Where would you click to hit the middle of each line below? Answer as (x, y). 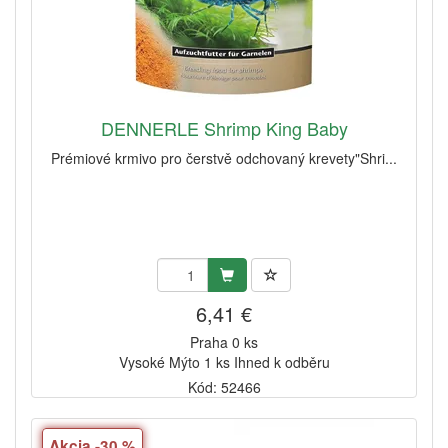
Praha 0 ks (224, 341)
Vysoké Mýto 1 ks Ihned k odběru (224, 361)
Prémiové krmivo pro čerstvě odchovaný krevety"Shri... (224, 157)
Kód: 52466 (224, 386)
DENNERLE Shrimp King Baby (224, 127)
